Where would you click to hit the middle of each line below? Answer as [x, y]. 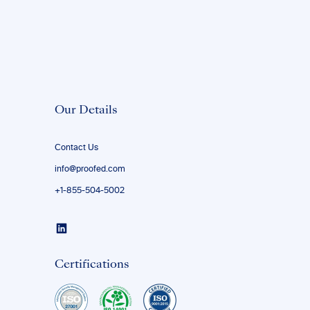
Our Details [86, 111]
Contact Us [76, 148]
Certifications [92, 265]
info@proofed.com [90, 170]
